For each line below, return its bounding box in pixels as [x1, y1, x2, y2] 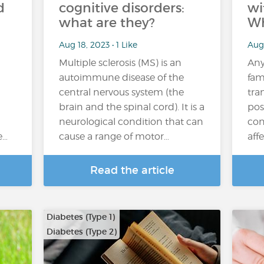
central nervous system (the [59, 87, 184, 98]
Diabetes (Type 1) [47, 212, 115, 222]
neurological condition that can [59, 116, 203, 127]
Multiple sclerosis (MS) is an [59, 57, 181, 68]
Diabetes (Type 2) [47, 226, 117, 237]
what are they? [59, 15, 155, 31]
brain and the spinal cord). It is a [59, 101, 204, 113]
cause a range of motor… [59, 131, 169, 142]
